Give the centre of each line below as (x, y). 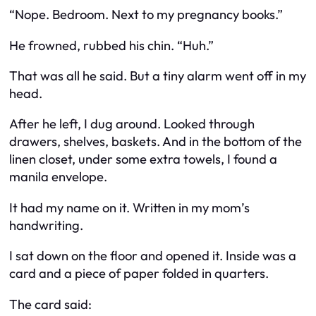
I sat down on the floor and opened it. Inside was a (153, 256)
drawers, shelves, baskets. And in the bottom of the (156, 142)
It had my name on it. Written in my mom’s (129, 207)
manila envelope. (58, 177)
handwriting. (46, 225)
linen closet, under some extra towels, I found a (143, 159)
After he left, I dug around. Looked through (132, 124)
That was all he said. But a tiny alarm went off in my (158, 76)
